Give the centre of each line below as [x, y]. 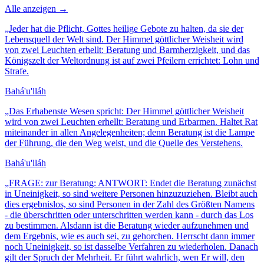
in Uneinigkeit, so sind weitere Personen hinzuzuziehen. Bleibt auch [131, 193]
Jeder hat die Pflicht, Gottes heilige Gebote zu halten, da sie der [126, 28]
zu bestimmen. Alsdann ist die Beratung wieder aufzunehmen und [127, 225]
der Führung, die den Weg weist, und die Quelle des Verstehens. [124, 143]
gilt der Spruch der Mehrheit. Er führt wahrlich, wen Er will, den [125, 257]
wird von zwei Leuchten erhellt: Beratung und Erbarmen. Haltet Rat [131, 121]
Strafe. [17, 71]
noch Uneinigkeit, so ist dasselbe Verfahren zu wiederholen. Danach [131, 246]
